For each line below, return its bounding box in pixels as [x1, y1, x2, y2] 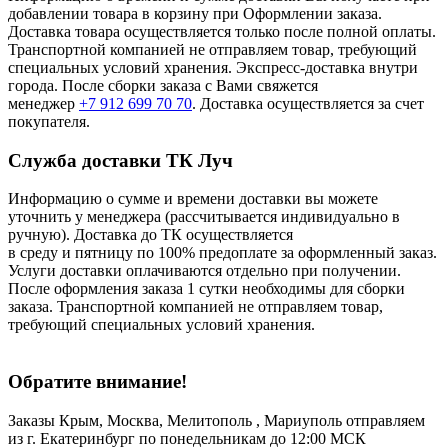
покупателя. [8, 112, 94, 130]
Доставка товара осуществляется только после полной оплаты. [8, 22, 436, 40]
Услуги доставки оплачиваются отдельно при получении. [8, 262, 401, 280]
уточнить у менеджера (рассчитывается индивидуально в [8, 208, 400, 226]
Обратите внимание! [8, 370, 192, 392]
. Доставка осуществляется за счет [192, 94, 424, 112]
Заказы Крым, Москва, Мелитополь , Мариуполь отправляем [8, 411, 429, 429]
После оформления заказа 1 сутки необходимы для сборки [8, 280, 405, 298]
